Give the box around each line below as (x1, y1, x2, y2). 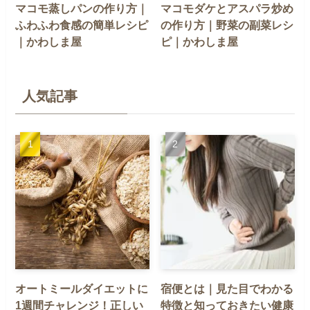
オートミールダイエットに (15, 282, 149, 295)
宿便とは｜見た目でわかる (161, 282, 294, 295)
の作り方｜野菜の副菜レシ (161, 19, 294, 32)
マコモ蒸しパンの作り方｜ (15, 2, 149, 15)
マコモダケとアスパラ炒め (161, 2, 294, 15)
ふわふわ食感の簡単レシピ (15, 19, 149, 32)
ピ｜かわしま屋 (161, 35, 239, 48)
